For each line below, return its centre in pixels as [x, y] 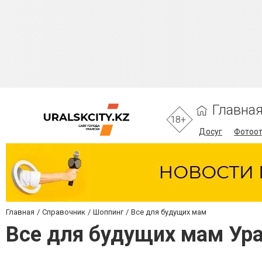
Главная [20, 212]
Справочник [64, 212]
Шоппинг [108, 212]
